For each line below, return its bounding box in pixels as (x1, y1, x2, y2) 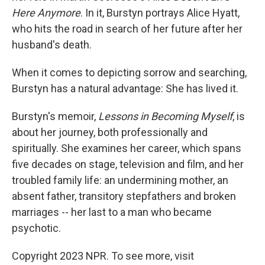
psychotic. (12, 222, 61, 234)
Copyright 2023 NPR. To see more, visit (12, 250, 194, 262)
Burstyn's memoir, (12, 110, 98, 122)
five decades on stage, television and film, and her (12, 158, 244, 170)
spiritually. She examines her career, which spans (12, 142, 241, 154)
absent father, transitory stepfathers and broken (12, 190, 236, 202)
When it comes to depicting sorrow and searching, (12, 66, 247, 79)
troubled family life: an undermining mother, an (12, 174, 228, 186)
